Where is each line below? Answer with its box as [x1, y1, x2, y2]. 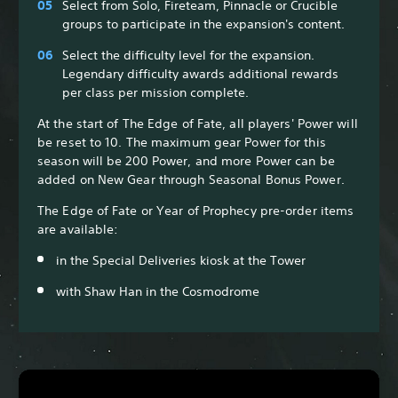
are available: [37, 220, 119, 237]
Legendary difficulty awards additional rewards [62, 65, 338, 82]
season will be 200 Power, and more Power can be [37, 152, 335, 169]
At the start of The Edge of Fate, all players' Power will [37, 115, 358, 131]
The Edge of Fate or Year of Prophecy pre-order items [37, 202, 354, 219]
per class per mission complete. [62, 84, 252, 100]
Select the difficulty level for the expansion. [62, 46, 314, 63]
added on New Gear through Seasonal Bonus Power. [37, 171, 345, 187]
